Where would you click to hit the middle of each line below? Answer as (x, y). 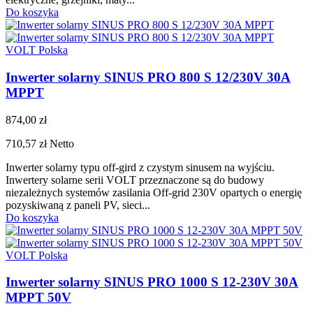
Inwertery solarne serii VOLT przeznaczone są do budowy (135, 180)
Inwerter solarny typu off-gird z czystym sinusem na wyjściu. (140, 167)
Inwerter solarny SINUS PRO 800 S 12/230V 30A (148, 77)
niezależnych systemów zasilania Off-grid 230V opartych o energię (154, 192)
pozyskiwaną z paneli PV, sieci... (78, 205)
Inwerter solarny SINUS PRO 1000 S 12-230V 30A (152, 282)
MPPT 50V (38, 298)
